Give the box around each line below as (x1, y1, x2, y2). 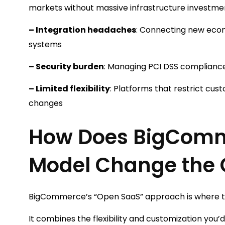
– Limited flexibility (29, 83, 110, 94)
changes (29, 97, 63, 109)
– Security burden (29, 61, 104, 72)
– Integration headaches (29, 24, 136, 36)
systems (29, 39, 62, 50)
